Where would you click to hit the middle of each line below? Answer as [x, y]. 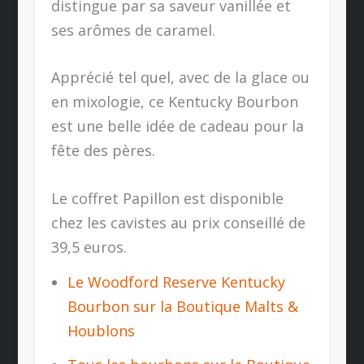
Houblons [102, 330]
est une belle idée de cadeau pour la [177, 126]
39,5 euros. [89, 247]
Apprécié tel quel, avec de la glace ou [180, 78]
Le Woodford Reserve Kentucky [177, 282]
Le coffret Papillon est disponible [167, 199]
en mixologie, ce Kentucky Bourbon [174, 102]
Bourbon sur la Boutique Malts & [183, 306]
